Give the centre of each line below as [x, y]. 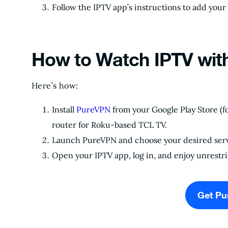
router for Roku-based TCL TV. [109, 125]
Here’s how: [56, 85]
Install [64, 109]
